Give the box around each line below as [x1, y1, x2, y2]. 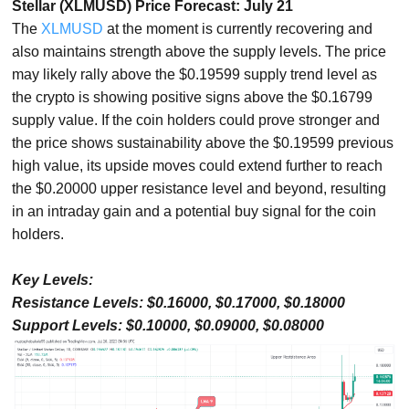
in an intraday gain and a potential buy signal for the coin [12, 204, 377, 219]
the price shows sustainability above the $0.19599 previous [12, 135, 394, 151]
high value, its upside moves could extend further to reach [12, 158, 383, 173]
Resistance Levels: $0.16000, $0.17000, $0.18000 [12, 295, 346, 310]
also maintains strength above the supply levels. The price [12, 44, 387, 59]
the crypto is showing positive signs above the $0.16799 [12, 89, 373, 105]
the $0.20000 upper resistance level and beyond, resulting [12, 181, 387, 196]
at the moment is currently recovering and [103, 21, 373, 37]
